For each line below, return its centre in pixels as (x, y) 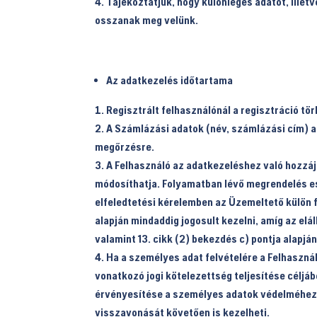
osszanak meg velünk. (147, 19)
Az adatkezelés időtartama (170, 80)
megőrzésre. (125, 146)
